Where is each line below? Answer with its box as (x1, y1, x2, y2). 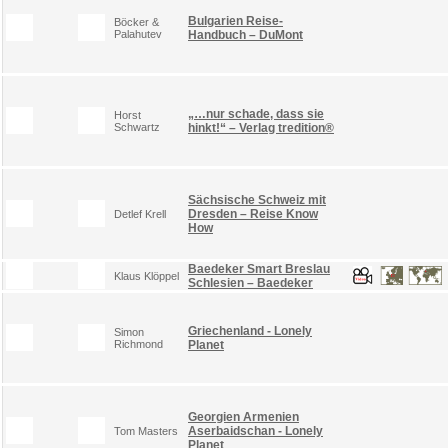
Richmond (114, 337, 163, 350)
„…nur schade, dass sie (188, 106, 324, 121)
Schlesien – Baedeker (188, 275, 313, 290)
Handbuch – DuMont (188, 27, 303, 42)
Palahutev (114, 27, 162, 40)
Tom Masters (114, 424, 178, 437)
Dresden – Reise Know (188, 206, 318, 221)
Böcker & (114, 15, 159, 28)
